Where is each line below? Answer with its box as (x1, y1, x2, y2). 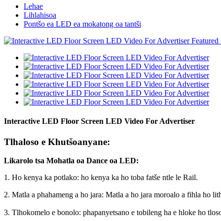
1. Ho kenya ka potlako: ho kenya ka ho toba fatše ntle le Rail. (4, 173, 198, 182)
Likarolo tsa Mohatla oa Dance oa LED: (4, 156, 139, 165)
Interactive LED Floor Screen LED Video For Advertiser (4, 117, 195, 126)
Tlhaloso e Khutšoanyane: (4, 136, 110, 147)
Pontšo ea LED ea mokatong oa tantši (24, 20, 141, 28)
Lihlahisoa (24, 11, 56, 19)
